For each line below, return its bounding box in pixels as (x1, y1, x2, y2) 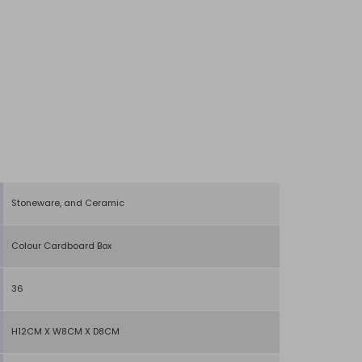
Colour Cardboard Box (11, 239, 112, 252)
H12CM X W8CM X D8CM (11, 325, 120, 338)
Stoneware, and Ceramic (11, 196, 124, 209)
